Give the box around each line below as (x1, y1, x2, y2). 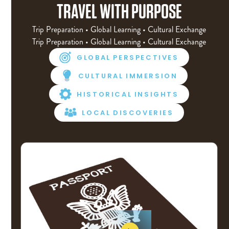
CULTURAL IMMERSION (78, 71, 178, 81)
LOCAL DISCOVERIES (82, 107, 174, 118)
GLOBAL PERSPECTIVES (77, 52, 179, 62)
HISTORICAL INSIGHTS (77, 89, 179, 99)
